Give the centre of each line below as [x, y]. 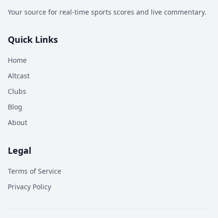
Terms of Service [35, 171]
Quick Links [33, 39]
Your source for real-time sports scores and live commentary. [107, 12]
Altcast [19, 76]
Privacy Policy [29, 187]
